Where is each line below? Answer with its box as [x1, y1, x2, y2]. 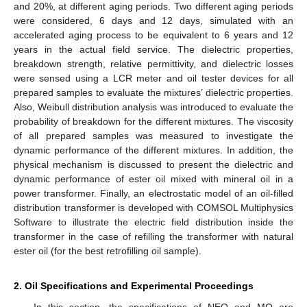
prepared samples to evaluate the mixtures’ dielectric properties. [14, 86, 293, 98]
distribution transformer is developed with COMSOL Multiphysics [14, 201, 293, 213]
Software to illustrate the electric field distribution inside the [14, 216, 293, 228]
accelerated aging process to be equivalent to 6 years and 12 [14, 29, 293, 40]
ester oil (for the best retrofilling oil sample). [14, 245, 201, 256]
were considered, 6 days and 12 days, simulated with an [14, 14, 293, 26]
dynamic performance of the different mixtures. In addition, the [14, 144, 293, 156]
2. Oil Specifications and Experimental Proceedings [14, 280, 254, 291]
